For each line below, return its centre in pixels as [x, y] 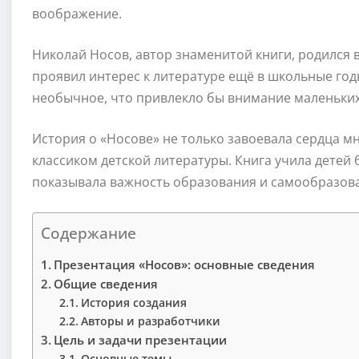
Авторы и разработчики [150, 321]
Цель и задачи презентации [141, 340]
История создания [133, 303]
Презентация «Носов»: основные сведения [185, 265]
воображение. [77, 14]
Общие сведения [106, 284]
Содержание [89, 233]
